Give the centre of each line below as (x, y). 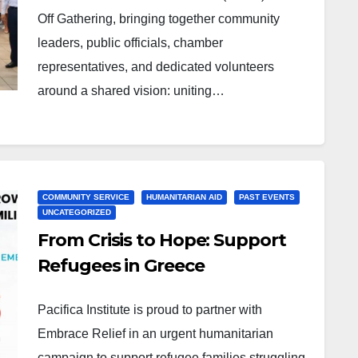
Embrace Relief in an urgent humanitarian (156, 334)
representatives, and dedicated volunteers (156, 67)
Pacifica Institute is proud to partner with (150, 310)
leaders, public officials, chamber (131, 43)
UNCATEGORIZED (77, 212)
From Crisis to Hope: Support (162, 240)
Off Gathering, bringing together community (159, 19)
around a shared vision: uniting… (131, 91)
